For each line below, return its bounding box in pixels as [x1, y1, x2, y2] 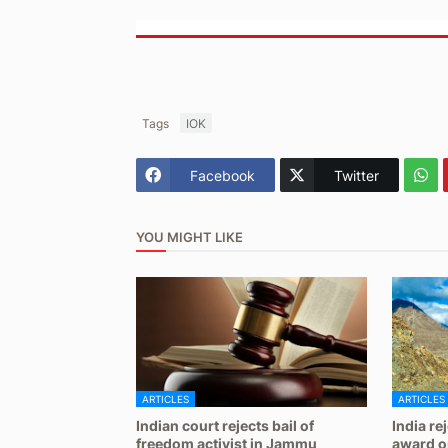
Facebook [189, 166, 255, 184]
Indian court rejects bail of [135, 417, 314, 435]
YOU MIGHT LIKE [135, 228, 243, 245]
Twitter [333, 166, 379, 184]
